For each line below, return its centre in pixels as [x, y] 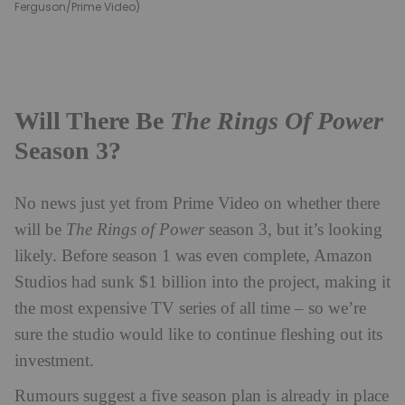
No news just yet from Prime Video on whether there [197, 203]
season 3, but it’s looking [293, 230]
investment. [54, 361]
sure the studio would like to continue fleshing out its [198, 334]
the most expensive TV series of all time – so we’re [190, 308]
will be [40, 230]
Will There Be [92, 120]
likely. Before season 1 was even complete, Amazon [193, 256]
